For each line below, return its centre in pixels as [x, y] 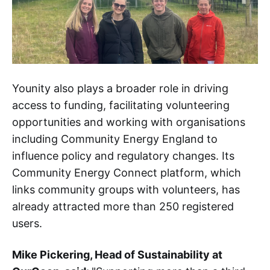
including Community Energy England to [115, 139]
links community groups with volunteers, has [126, 190]
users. [27, 224]
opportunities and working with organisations [129, 122]
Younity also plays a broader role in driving [120, 89]
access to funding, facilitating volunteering [121, 105]
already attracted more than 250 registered [123, 207]
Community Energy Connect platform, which [127, 173]
